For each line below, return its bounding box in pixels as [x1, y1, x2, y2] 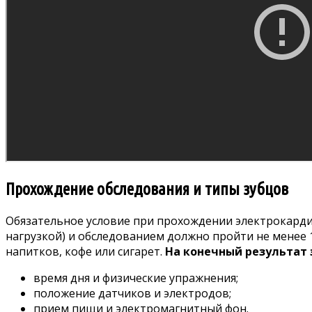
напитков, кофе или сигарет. [6, 244, 165, 260]
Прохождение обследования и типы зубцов [6, 180, 288, 199]
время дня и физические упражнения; [33, 270, 238, 286]
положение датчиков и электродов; [33, 286, 231, 302]
